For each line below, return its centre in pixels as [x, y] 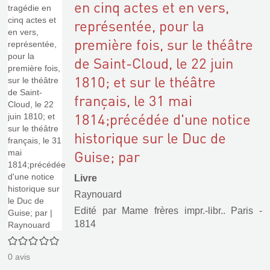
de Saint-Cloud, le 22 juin [154, 63]
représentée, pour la [139, 26]
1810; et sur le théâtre [145, 82]
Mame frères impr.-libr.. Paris [188, 211]
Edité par [98, 211]
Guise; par [107, 156]
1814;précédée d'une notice [162, 119]
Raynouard [98, 194]
